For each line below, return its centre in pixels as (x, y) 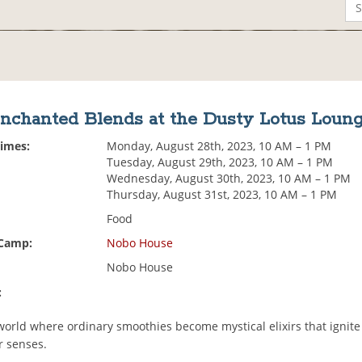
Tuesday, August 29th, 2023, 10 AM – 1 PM (220, 162)
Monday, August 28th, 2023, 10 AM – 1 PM (219, 146)
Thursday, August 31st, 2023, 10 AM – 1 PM (222, 195)
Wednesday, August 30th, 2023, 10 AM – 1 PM (229, 179)
